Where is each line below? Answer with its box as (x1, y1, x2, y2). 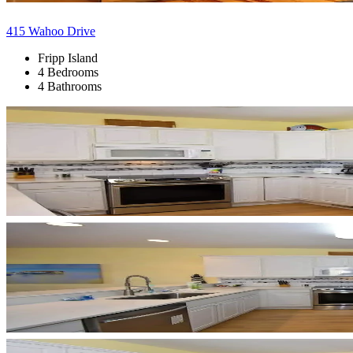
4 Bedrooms (38, 65, 98, 79)
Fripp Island (38, 50, 98, 65)
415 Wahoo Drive (6, 24, 95, 38)
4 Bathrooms (38, 79, 102, 93)
